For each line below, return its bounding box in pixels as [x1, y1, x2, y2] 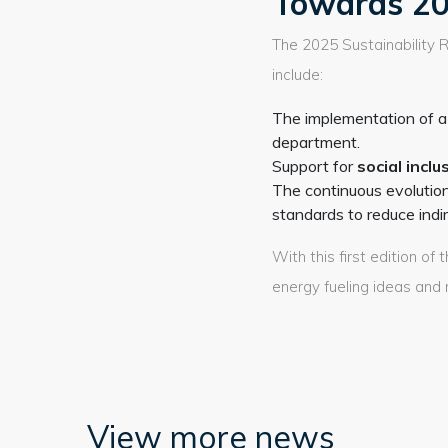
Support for [272, 156, 357, 176]
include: [272, 65, 323, 84]
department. [272, 132, 360, 152]
